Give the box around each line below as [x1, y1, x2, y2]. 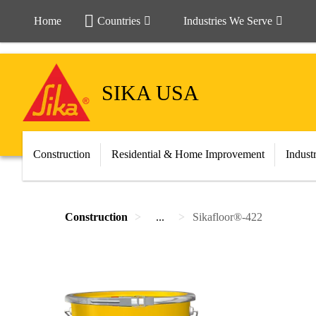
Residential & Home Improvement [111, 148, 265, 160]
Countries [97, 15, 140, 27]
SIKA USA [102, 80, 199, 104]
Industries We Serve [183, 15, 272, 27]
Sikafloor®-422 [193, 211, 262, 223]
